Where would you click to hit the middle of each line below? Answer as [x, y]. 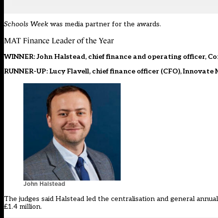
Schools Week [26, 24]
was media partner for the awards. [105, 24]
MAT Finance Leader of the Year [59, 41]
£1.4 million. [23, 207]
